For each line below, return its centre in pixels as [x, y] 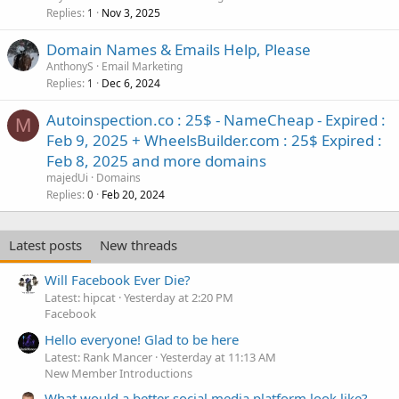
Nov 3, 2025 [131, 12]
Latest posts [45, 244]
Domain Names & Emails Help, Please [179, 49]
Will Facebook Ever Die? [118, 280]
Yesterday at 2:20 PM [179, 298]
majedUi [67, 177]
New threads [138, 244]
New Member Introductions [118, 373]
